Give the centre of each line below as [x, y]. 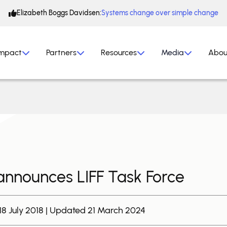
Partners [61, 52]
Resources [119, 52]
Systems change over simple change [160, 13]
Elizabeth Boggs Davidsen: [59, 13]
